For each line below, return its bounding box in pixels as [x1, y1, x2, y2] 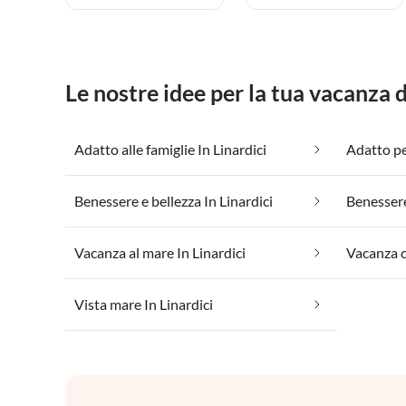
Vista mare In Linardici [74, 295, 213, 314]
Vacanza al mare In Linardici [74, 244, 246, 262]
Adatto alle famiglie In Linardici [74, 140, 266, 159]
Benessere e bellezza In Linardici [74, 192, 273, 210]
